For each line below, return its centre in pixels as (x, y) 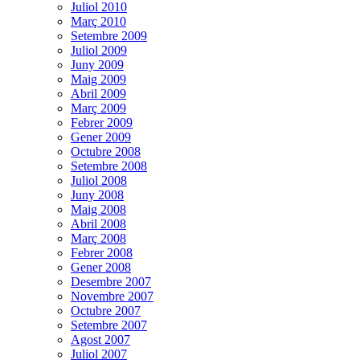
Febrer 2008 (102, 252)
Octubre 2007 (106, 310)
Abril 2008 (98, 223)
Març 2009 (98, 108)
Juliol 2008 (99, 180)
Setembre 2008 (109, 166)
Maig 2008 (98, 209)
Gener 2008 (101, 267)
